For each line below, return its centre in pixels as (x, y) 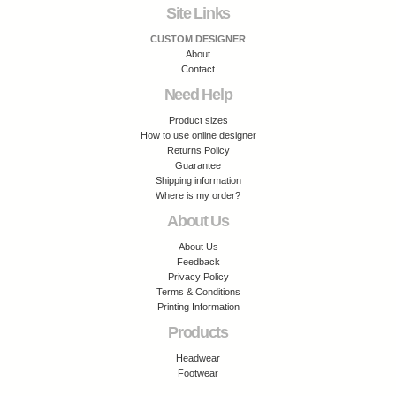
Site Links (198, 13)
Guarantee (198, 165)
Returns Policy (198, 150)
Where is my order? (198, 195)
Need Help (198, 95)
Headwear (198, 358)
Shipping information (198, 180)
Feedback (198, 262)
